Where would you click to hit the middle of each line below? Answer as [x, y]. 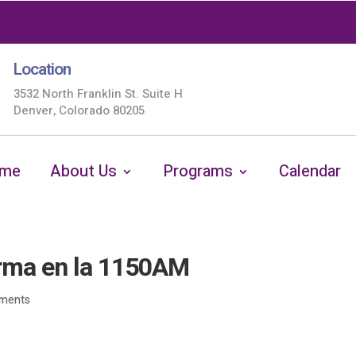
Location [42, 70]
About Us [84, 171]
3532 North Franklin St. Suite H [98, 94]
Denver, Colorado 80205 [79, 110]
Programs [198, 171]
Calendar [310, 171]
